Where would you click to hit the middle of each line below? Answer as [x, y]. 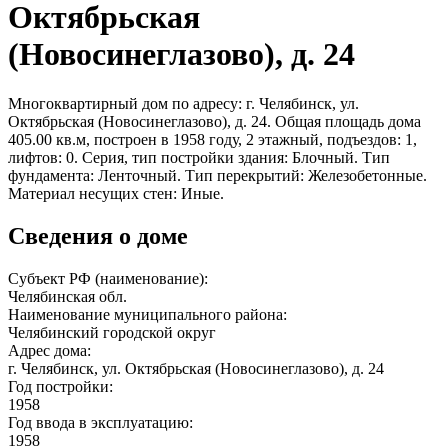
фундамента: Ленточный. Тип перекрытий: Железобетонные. [217, 175]
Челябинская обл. [67, 296]
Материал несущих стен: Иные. [116, 193]
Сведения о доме [98, 235]
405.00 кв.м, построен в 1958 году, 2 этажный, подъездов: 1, [212, 139]
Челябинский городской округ [112, 332]
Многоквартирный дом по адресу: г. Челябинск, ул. [183, 103]
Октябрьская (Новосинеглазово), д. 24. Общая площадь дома [214, 121]
